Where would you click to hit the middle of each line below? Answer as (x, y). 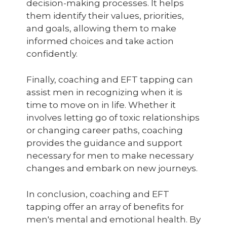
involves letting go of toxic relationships (113, 118)
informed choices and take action (100, 41)
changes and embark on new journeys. (112, 168)
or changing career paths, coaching (105, 130)
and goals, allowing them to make (101, 28)
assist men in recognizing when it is (104, 92)
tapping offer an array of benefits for (105, 207)
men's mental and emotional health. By (113, 219)
